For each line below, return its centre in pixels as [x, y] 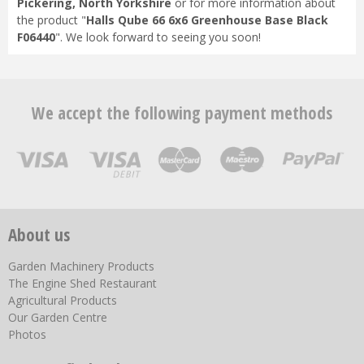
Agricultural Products [63, 300]
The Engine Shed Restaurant [82, 283]
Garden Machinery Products [81, 266]
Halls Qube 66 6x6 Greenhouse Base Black [207, 20]
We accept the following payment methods [182, 113]
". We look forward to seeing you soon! [158, 37]
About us [39, 234]
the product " [51, 20]
